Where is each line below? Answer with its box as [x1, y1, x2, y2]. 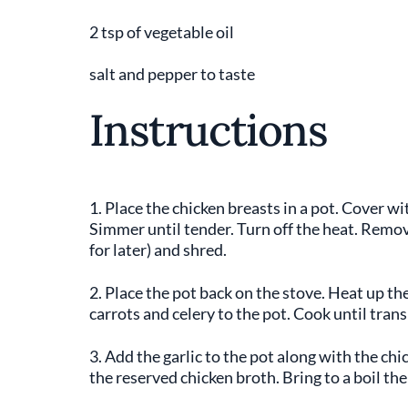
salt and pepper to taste [88, 64, 255, 84]
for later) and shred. [88, 240, 227, 260]
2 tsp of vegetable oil [88, 22, 234, 42]
